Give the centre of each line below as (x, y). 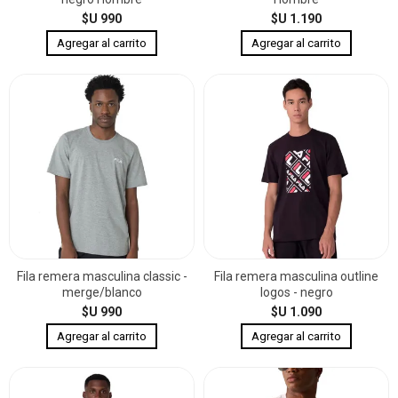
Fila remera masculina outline (296, 276)
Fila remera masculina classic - (102, 276)
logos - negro (296, 292)
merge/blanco (102, 292)
